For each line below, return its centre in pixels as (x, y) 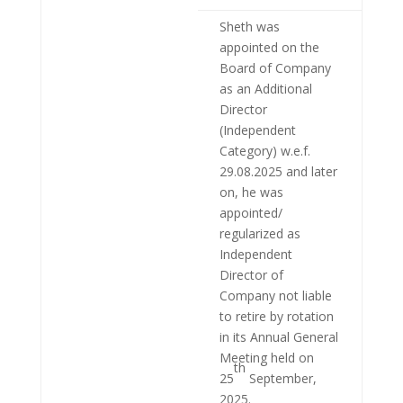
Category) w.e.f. (264, 150)
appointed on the (269, 47)
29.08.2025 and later (278, 171)
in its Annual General (278, 336)
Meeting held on (266, 357)
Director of (251, 274)
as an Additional (265, 88)
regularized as (260, 233)
